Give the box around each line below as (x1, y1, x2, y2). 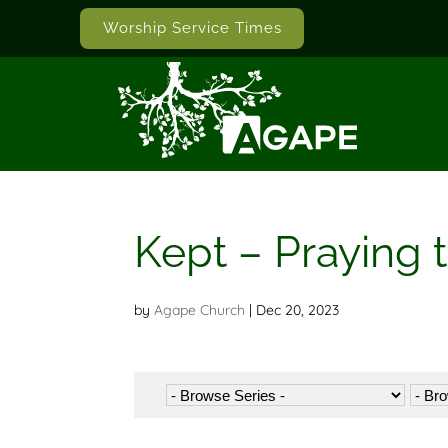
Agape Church (154, 301, 246, 320)
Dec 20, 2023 (256, 301, 340, 320)
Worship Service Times (102, 19, 282, 38)
